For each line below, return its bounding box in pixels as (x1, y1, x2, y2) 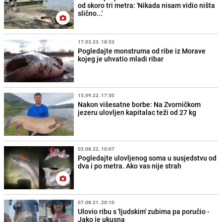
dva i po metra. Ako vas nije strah (78, 161, 182, 171)
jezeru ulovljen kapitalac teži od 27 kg (78, 108, 197, 117)
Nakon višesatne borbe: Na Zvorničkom (78, 100, 201, 110)
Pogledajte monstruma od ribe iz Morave (78, 46, 206, 55)
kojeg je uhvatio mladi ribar (78, 54, 164, 63)
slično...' (78, 8, 103, 18)
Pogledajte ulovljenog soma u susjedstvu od (78, 153, 217, 163)
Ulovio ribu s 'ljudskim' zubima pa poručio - (78, 207, 210, 217)
